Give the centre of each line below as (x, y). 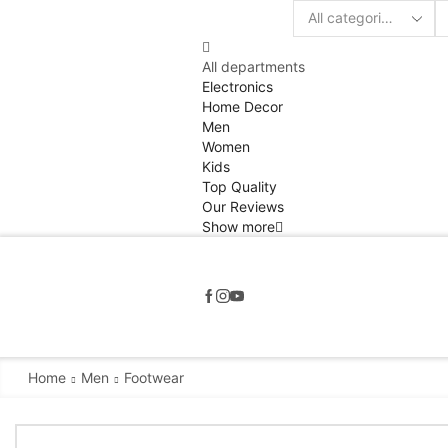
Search (316, 27)
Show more (238, 226)
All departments (253, 66)
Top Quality (239, 186)
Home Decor (242, 106)
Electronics (237, 86)
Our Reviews (243, 206)
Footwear (153, 377)
